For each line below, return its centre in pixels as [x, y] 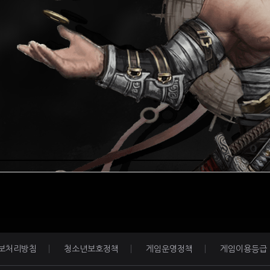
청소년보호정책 [91, 249]
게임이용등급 [243, 249]
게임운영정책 [169, 249]
